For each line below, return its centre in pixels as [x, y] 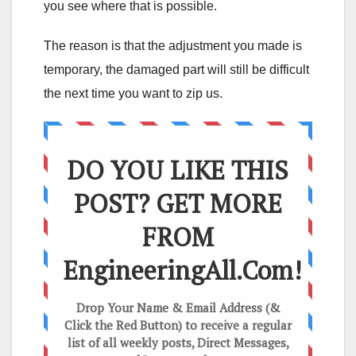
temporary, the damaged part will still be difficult [176, 69]
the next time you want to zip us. [133, 93]
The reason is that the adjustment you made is [173, 45]
